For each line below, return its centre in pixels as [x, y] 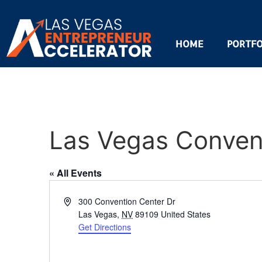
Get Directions [105, 227]
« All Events [75, 173]
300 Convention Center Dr [127, 201]
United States [186, 214]
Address [78, 201]
